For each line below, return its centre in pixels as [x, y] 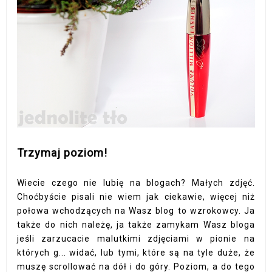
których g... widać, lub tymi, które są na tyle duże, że [136, 253]
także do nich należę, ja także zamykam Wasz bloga [136, 225]
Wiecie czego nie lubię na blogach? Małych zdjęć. [136, 183]
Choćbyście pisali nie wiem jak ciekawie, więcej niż [136, 197]
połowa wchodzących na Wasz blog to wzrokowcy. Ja [136, 211]
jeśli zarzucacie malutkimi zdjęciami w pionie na [136, 239]
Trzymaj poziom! [63, 153]
